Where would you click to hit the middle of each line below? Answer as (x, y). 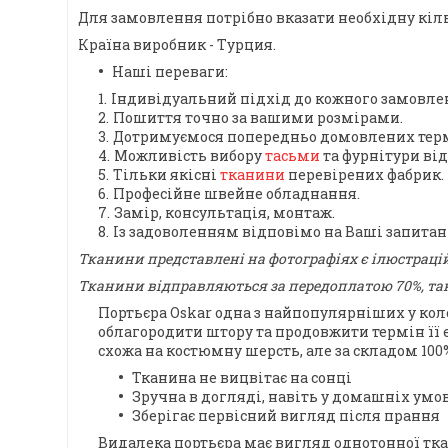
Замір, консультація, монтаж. (224, 213)
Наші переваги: (170, 72)
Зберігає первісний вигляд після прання (286, 416)
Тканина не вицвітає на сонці (242, 378)
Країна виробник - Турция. (177, 45)
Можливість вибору (189, 156)
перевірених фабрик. (364, 175)
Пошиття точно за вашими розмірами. (258, 118)
